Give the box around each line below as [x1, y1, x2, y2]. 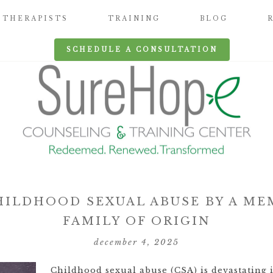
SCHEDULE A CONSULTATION [66, 46, 218, 54]
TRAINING [107, 15, 160, 23]
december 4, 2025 [94, 237, 179, 247]
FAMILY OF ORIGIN [62, 214, 211, 228]
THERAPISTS [2, 15, 68, 23]
